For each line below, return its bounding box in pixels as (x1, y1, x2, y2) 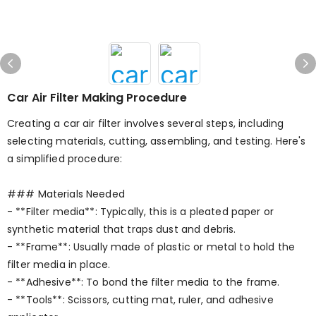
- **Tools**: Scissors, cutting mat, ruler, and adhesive (7, 293, 274, 307)
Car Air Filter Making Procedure (7, 90, 187, 106)
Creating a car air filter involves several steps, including (7, 116, 284, 130)
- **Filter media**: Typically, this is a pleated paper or (7, 205, 274, 219)
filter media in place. (7, 257, 111, 272)
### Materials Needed (7, 187, 125, 201)
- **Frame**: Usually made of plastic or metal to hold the (7, 240, 295, 254)
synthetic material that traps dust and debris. (7, 222, 236, 236)
